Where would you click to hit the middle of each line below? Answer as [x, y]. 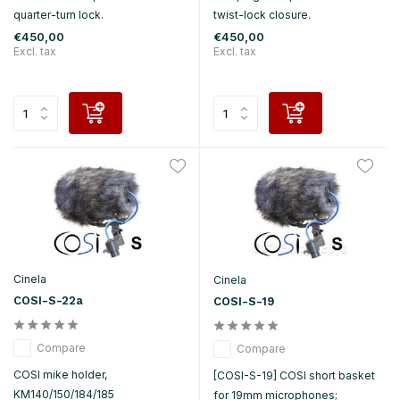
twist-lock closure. [262, 15]
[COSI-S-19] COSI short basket [294, 375]
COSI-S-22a [48, 300]
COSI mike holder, [60, 374]
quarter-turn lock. [58, 14]
